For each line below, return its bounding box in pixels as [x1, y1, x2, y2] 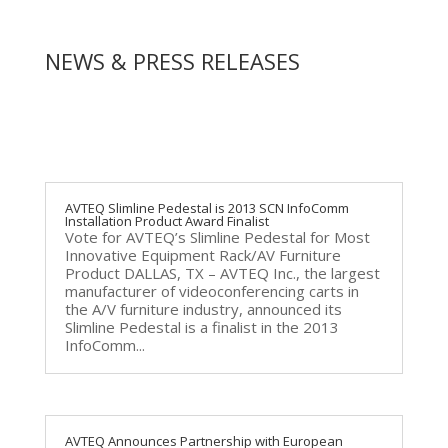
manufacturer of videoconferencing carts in [64, 281, 359, 301]
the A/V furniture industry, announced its [64, 299, 342, 319]
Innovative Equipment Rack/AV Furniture [64, 245, 341, 265]
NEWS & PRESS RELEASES [44, 46, 300, 76]
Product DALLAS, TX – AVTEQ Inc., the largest [64, 263, 380, 283]
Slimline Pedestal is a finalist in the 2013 [64, 317, 339, 337]
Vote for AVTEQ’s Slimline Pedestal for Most [64, 227, 370, 247]
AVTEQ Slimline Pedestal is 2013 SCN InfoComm [64, 199, 349, 217]
